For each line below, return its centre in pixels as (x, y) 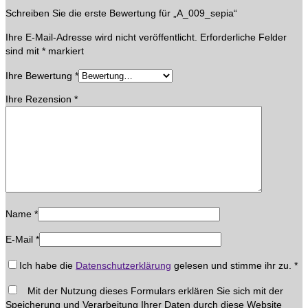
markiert (65, 51)
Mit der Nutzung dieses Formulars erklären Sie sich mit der (151, 291)
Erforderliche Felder (243, 37)
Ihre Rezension (40, 99)
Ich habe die (47, 265)
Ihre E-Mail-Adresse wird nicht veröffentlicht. (101, 37)
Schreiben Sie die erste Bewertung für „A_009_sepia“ (121, 13)
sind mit (24, 51)
